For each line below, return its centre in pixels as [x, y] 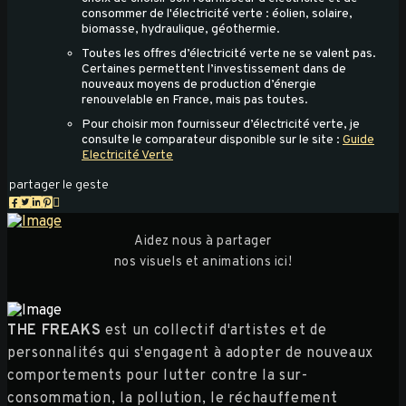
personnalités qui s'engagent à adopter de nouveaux [191, 353]
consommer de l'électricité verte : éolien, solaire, [217, 14]
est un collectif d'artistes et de [214, 330]
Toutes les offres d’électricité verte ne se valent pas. [229, 53]
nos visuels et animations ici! [203, 262]
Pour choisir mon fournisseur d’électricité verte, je [221, 124]
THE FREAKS [54, 330]
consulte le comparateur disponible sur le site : [212, 140]
